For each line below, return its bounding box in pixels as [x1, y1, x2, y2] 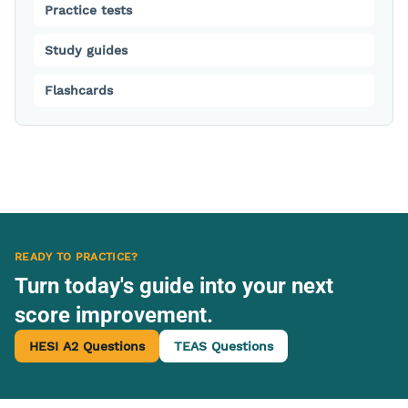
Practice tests [45, 3, 132, 17]
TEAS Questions [174, 339, 273, 353]
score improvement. [15, 302, 213, 328]
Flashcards [45, 83, 113, 97]
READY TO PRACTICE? [15, 250, 138, 263]
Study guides [45, 43, 127, 57]
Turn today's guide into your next [15, 273, 333, 299]
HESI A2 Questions [29, 339, 145, 353]
